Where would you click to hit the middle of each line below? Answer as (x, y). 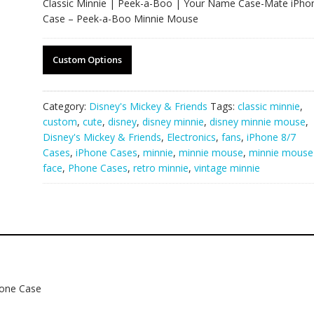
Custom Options (87, 60)
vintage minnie (227, 168)
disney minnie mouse (257, 122)
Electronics (191, 137)
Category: (66, 106)
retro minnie (161, 168)
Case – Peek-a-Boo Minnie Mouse (120, 19)
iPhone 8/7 (271, 137)
